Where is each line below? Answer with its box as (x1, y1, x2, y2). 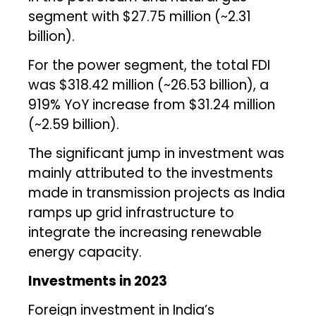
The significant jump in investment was (28, 143, 285, 163)
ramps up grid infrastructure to (28, 202, 235, 222)
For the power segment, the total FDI (28, 55, 271, 75)
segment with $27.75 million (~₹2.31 (28, 6, 252, 26)
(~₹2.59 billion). (28, 114, 120, 134)
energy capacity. (28, 242, 142, 262)
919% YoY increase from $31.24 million (28, 95, 276, 114)
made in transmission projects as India (28, 183, 286, 202)
